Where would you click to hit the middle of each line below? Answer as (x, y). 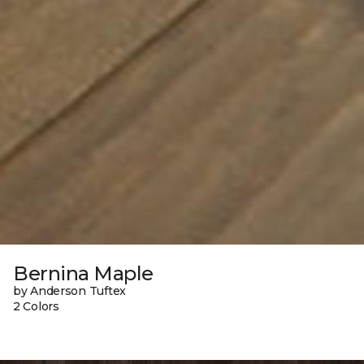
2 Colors (36, 306)
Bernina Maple (83, 273)
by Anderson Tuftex (69, 290)
